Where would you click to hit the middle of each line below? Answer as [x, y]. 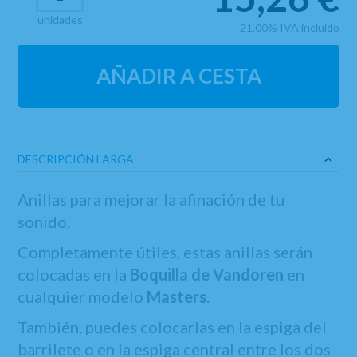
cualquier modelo [82, 296]
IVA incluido [309, 27]
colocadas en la [73, 274]
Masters [177, 296]
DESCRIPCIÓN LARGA [76, 159]
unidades [60, 20]
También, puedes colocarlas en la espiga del [173, 327]
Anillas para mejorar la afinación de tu [151, 199]
